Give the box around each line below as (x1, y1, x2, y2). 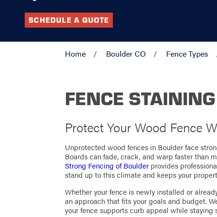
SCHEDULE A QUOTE (29, 15, 109, 25)
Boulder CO (106, 48, 146, 60)
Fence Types (166, 48, 209, 60)
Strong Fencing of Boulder (65, 160, 149, 171)
